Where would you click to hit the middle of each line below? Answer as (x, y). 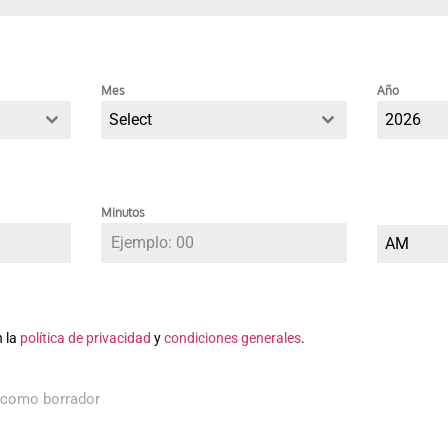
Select (130, 119)
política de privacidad (85, 337)
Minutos (122, 213)
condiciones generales (232, 337)
